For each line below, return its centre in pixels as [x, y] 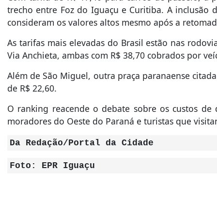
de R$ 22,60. [32, 88]
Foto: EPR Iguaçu [52, 166]
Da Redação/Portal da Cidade [82, 143]
